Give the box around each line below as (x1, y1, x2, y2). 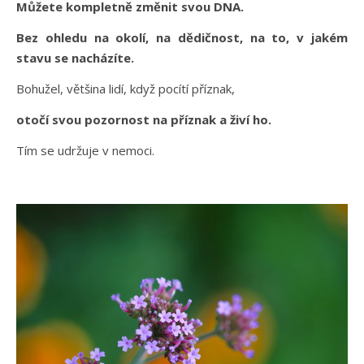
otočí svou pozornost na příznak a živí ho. (16, 110, 275, 128)
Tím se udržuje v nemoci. (16, 141, 154, 158)
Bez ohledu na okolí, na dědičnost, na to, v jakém (16, 28, 348, 45)
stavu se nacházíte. (16, 49, 134, 66)
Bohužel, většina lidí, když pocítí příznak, (16, 80, 238, 97)
